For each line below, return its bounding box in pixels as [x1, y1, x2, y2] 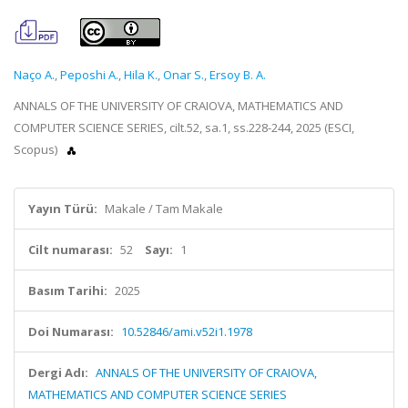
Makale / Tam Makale [105, 200, 223, 217]
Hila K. [124, 66, 158, 83]
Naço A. [14, 66, 55, 83]
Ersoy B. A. [209, 66, 266, 83]
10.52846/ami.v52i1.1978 [121, 323, 252, 340]
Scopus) [14, 141, 60, 158]
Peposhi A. [60, 66, 118, 83]
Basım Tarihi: [28, 282, 107, 299]
